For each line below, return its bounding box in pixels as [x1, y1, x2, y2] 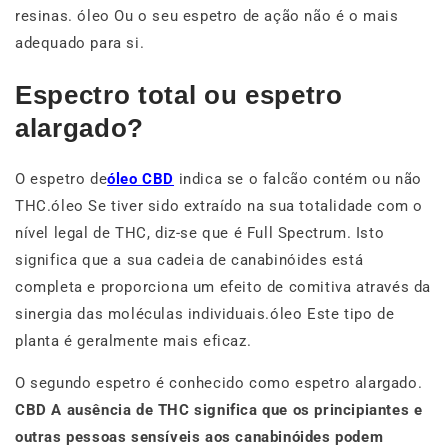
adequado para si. [15, 34, 145, 53]
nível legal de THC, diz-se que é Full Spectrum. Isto [15, 224, 385, 243]
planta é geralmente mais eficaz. [15, 332, 252, 351]
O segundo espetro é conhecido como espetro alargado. [15, 374, 423, 393]
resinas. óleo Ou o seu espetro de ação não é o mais [15, 7, 399, 26]
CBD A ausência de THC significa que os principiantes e [15, 401, 423, 420]
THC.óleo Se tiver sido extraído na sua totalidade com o [15, 197, 424, 216]
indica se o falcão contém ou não [174, 170, 422, 189]
